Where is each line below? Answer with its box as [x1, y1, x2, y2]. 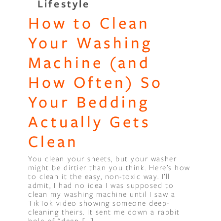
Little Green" [122, 28, 164, 37]
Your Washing [28, 31, 153, 54]
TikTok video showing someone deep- [28, 197, 170, 208]
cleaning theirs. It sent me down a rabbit [28, 206, 180, 217]
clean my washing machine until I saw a [28, 188, 176, 199]
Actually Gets [28, 110, 151, 133]
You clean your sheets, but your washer [28, 153, 177, 163]
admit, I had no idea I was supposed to [28, 180, 174, 190]
